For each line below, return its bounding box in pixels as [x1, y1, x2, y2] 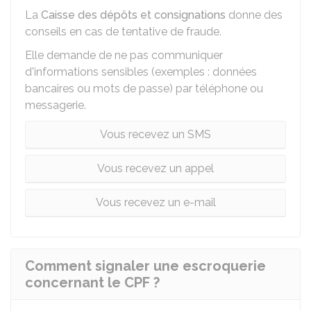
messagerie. [25, 99, 86, 112]
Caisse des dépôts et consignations [41, 8, 226, 22]
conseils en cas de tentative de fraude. [25, 25, 221, 38]
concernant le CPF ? [25, 274, 160, 291]
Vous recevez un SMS [100, 128, 211, 141]
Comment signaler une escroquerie [25, 258, 266, 274]
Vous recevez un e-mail [95, 196, 216, 209]
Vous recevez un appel [97, 162, 214, 175]
